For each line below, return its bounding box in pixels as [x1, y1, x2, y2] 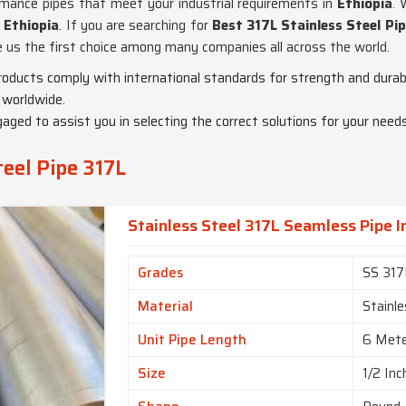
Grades [138, 262, 184, 285]
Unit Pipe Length [138, 329, 247, 352]
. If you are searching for [59, 14, 212, 36]
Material [138, 295, 198, 318]
